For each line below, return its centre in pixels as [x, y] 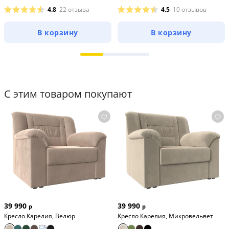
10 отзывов [190, 10]
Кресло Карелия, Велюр [40, 216]
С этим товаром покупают [68, 94]
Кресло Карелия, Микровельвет [165, 216]
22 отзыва [74, 10]
